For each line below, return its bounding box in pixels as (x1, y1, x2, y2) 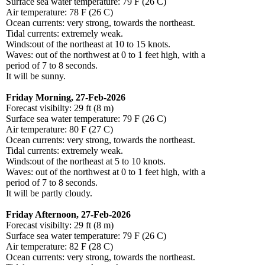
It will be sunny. (6, 71, 66, 82)
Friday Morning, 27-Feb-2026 (6, 92, 125, 103)
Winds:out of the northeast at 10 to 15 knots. (6, 39, 170, 50)
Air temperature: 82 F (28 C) (6, 241, 113, 252)
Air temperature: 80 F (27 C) (6, 124, 113, 135)
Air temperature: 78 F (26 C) (6, 7, 113, 18)
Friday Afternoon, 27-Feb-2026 (6, 209, 131, 220)
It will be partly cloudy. (6, 188, 92, 199)
